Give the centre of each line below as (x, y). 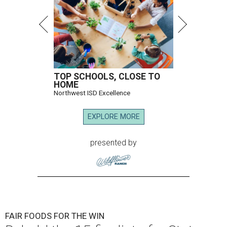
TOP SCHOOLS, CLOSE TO (107, 77)
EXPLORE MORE (113, 117)
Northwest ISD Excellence (92, 93)
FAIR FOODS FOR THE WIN (55, 216)
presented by (113, 143)
